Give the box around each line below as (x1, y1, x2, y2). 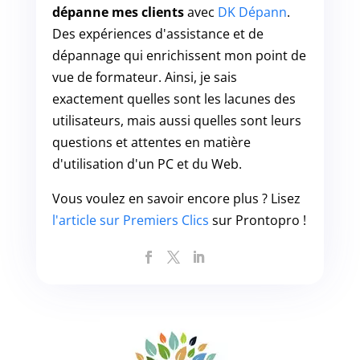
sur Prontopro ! (208, 211, 306, 230)
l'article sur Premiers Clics (51, 211, 209, 230)
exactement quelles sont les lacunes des (51, 90, 296, 108)
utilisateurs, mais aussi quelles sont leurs (51, 112, 301, 130)
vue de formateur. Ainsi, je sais (51, 68, 237, 87)
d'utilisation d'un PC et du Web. (51, 155, 242, 174)
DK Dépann (217, 3, 287, 22)
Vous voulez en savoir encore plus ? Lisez (51, 190, 301, 208)
